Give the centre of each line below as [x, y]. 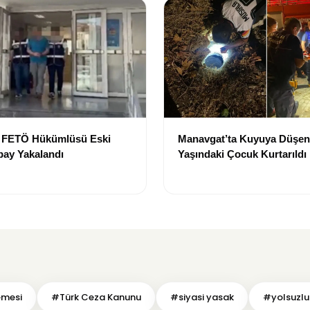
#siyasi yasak [202, 297]
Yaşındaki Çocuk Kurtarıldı [242, 154]
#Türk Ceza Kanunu [96, 297]
